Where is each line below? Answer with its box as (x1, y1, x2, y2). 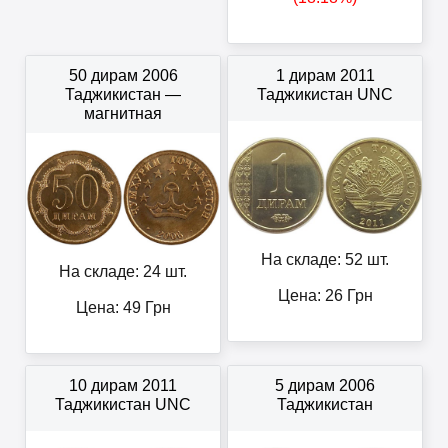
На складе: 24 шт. (59, 263, 187, 281)
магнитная (84, 105, 162, 123)
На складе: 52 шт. (261, 251, 389, 269)
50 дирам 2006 (68, 67, 178, 85)
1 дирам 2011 (275, 67, 375, 85)
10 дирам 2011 (69, 377, 177, 395)
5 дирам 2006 (275, 377, 375, 395)
